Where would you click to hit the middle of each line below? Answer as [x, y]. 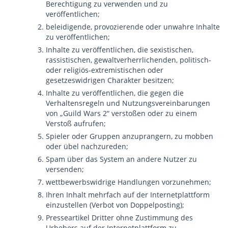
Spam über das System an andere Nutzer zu [121, 159]
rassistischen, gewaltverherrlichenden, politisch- [129, 60]
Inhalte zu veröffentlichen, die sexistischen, [120, 50]
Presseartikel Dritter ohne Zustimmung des [119, 218]
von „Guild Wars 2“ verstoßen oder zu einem [121, 113]
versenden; [65, 169]
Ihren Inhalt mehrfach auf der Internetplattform [128, 195]
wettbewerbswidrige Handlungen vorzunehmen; [129, 182]
